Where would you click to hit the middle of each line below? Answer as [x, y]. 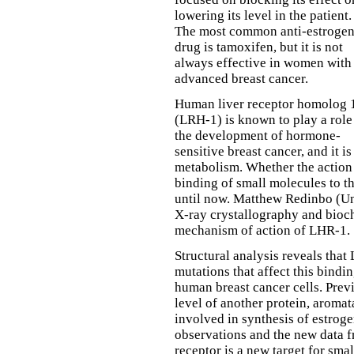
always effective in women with [263, 63]
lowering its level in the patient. [263, 15]
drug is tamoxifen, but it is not [259, 47]
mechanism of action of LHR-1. [262, 230]
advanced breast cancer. [241, 79]
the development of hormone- [258, 136]
